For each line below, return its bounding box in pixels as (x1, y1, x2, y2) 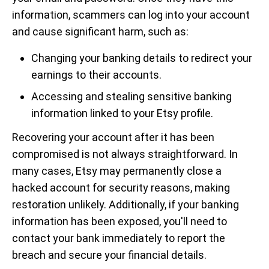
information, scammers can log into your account (12, 8, 250, 21)
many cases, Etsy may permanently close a (12, 165, 222, 177)
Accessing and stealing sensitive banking (31, 90, 232, 103)
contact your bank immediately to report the (12, 232, 225, 244)
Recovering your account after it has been (12, 131, 214, 144)
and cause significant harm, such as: (12, 25, 189, 38)
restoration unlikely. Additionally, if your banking (12, 198, 239, 211)
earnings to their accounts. (31, 68, 162, 81)
